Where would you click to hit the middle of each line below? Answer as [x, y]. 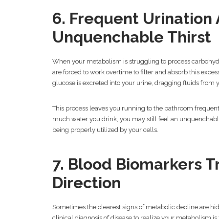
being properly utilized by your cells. [105, 130]
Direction [87, 183]
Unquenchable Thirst [132, 37]
